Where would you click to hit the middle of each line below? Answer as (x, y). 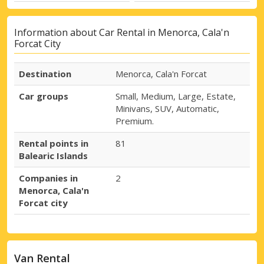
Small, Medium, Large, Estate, (176, 96)
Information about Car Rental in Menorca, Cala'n (122, 32)
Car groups (44, 96)
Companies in (48, 178)
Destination (45, 73)
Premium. (135, 121)
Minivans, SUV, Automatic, (167, 108)
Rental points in (54, 143)
